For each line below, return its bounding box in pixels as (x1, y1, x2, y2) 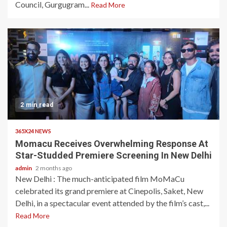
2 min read (20, 101, 53, 108)
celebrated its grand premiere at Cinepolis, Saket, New (15, 186, 203, 196)
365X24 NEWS (15, 128, 51, 134)
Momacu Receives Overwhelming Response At (15, 138, 208, 149)
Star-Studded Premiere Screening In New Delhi (15, 150, 212, 161)
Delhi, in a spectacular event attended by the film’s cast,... (15, 198, 209, 208)
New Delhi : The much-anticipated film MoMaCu (15, 174, 184, 183)
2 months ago (35, 164, 72, 172)
